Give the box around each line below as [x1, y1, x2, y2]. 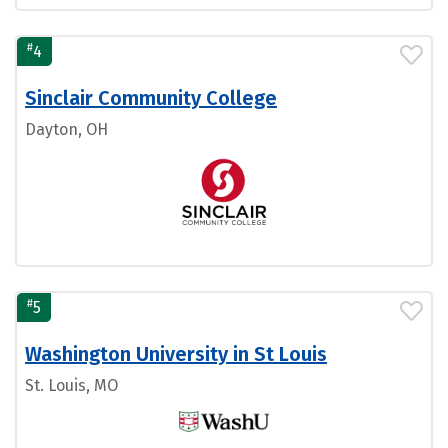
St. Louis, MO [25, 375, 118, 395]
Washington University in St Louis [25, 341, 327, 366]
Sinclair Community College [25, 85, 277, 110]
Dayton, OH [25, 119, 108, 139]
